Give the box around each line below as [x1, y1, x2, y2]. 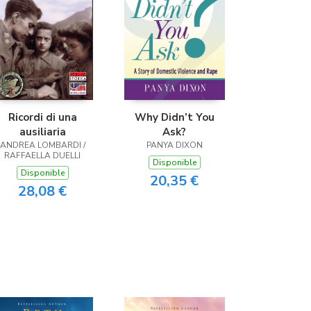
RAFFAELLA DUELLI [4, 150, 81, 161]
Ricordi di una [8, 110, 77, 124]
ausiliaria [19, 125, 66, 139]
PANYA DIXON [146, 140, 203, 151]
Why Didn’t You [134, 110, 215, 124]
